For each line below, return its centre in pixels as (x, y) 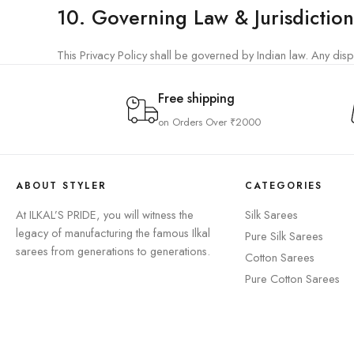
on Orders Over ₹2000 (209, 122)
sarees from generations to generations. (113, 251)
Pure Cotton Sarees (292, 279)
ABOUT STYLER (61, 186)
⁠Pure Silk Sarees (284, 236)
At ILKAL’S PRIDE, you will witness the (105, 215)
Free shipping (196, 98)
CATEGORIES (283, 186)
